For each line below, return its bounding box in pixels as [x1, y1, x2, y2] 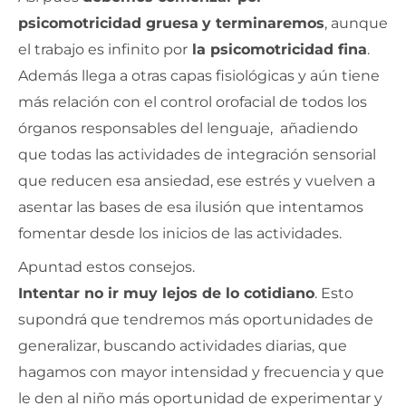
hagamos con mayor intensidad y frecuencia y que [18, 362, 384, 381]
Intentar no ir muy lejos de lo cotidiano [18, 284, 314, 302]
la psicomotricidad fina [188, 40, 367, 58]
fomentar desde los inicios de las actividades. [18, 224, 342, 242]
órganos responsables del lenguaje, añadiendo [18, 119, 358, 137]
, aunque [324, 14, 388, 32]
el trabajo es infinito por [18, 40, 188, 58]
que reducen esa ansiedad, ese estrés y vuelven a [18, 171, 375, 189]
